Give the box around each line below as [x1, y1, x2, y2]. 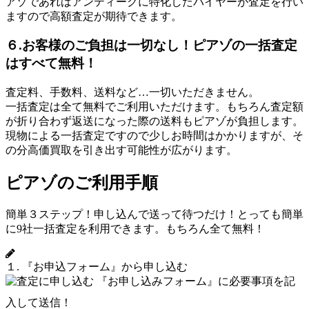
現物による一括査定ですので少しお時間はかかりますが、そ [6, 129, 303, 141]
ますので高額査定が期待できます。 [6, 10, 182, 22]
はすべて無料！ [6, 56, 97, 71]
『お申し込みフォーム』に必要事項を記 [94, 275, 295, 287]
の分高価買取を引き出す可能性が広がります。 [6, 143, 237, 156]
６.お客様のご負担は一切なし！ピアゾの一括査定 [6, 38, 297, 53]
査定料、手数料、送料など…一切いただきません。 [6, 86, 259, 98]
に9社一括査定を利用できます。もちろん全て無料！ [6, 222, 265, 235]
